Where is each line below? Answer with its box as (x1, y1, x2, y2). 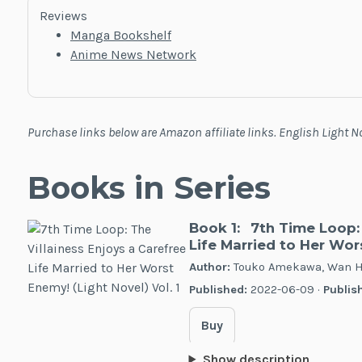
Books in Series (27, 168, 271, 207)
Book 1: (188, 219, 240, 236)
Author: (188, 259, 230, 274)
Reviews (39, 8, 87, 24)
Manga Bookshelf (69, 27, 171, 44)
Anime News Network (69, 47, 196, 63)
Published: (188, 282, 247, 297)
